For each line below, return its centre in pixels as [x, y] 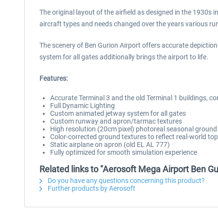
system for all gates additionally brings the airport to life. [124, 57]
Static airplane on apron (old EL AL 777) [110, 145]
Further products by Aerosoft [91, 188]
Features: [54, 78]
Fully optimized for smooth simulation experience [124, 152]
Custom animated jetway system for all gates [118, 113]
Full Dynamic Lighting [82, 106]
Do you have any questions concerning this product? [126, 181]
